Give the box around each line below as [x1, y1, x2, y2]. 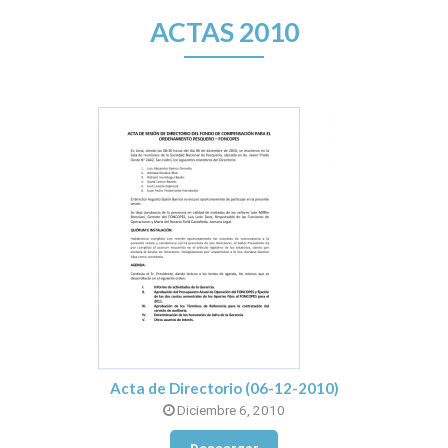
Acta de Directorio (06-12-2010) [109, 378, 339, 397]
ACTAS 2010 [149, 16, 299, 49]
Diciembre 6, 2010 [174, 403, 285, 419]
